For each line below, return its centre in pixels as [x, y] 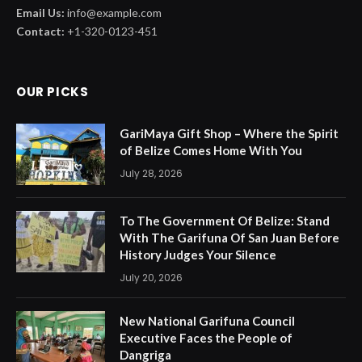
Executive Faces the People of [206, 338]
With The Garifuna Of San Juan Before [229, 238]
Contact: [40, 32]
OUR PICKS [53, 92]
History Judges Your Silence [198, 255]
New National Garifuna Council [207, 321]
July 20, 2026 [151, 278]
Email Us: [40, 13]
